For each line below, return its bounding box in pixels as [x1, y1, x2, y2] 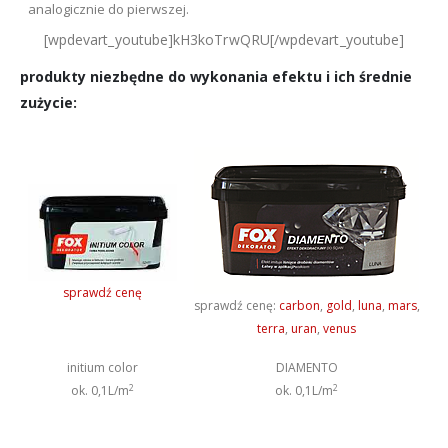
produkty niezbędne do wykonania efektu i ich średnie [20, 67, 412, 87]
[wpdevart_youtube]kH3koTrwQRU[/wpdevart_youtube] [43, 30, 405, 50]
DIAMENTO [275, 359, 338, 377]
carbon [278, 297, 320, 315]
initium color [67, 359, 138, 377]
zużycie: [20, 93, 77, 113]
